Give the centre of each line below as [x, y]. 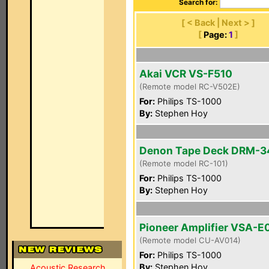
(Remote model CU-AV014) [190, 240]
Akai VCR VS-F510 [186, 74]
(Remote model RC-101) [184, 163]
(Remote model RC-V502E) [190, 86]
